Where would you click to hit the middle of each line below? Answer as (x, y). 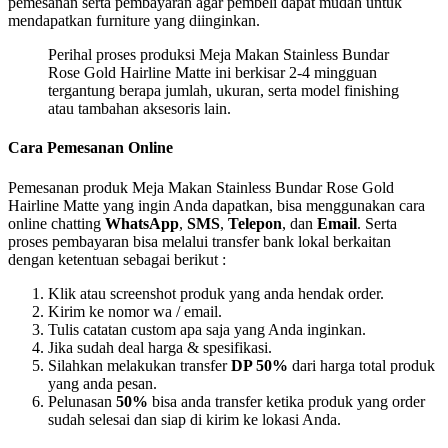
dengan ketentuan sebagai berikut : (117, 259)
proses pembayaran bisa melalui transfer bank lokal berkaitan (199, 241)
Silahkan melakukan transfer (139, 365)
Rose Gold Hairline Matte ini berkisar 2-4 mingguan (212, 73)
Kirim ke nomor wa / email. (135, 311)
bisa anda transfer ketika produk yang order (286, 401)
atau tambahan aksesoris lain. (139, 109)
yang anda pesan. (102, 383)
